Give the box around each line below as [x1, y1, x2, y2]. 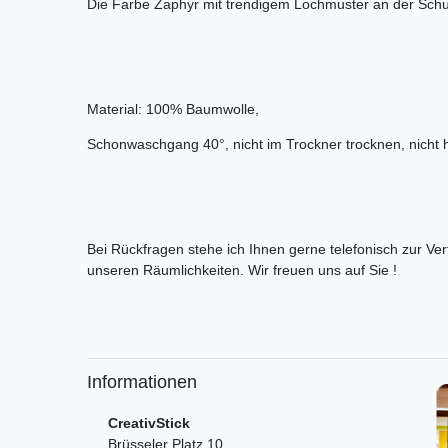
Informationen [87, 372, 197, 393]
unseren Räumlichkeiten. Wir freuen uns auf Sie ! [87, 262, 397, 279]
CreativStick [108, 415, 190, 432]
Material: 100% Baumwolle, [87, 101, 263, 118]
